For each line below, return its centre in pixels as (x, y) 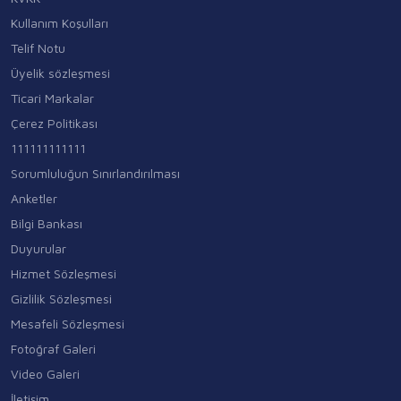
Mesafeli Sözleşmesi (68, 323)
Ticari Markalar (52, 98)
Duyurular (38, 248)
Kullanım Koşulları (60, 22)
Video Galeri (45, 373)
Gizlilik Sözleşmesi (61, 298)
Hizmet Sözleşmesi (64, 273)
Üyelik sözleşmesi (60, 73)
